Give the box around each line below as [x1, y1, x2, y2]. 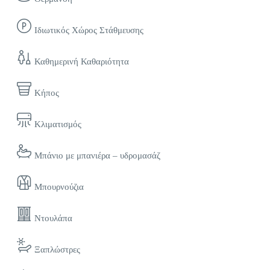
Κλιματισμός [34, 119, 81, 130]
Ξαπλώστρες [34, 245, 80, 255]
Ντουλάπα [34, 213, 72, 224]
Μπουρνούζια [34, 182, 84, 192]
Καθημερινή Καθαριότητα [34, 57, 129, 67]
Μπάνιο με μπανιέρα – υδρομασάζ [34, 151, 160, 161]
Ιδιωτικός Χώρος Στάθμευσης [34, 25, 143, 36]
